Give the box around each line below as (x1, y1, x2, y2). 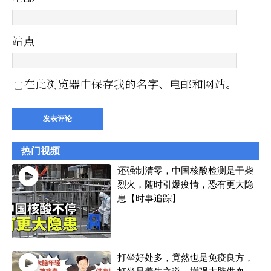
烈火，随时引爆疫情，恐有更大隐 (117, 179, 253, 191)
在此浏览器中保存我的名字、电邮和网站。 (24, 76, 237, 92)
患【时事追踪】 (117, 193, 181, 205)
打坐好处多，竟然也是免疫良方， (117, 252, 253, 264)
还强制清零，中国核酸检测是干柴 (117, 165, 253, 177)
